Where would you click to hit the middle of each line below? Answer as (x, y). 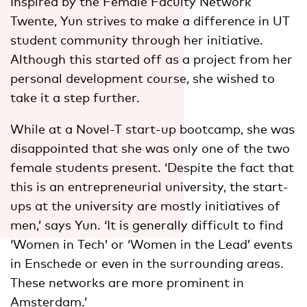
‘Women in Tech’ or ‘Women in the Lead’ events (151, 244)
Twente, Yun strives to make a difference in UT (150, 20)
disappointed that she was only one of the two (150, 148)
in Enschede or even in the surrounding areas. (147, 263)
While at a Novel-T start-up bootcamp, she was (152, 128)
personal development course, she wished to (143, 78)
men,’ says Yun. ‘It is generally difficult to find (147, 224)
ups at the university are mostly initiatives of (145, 205)
